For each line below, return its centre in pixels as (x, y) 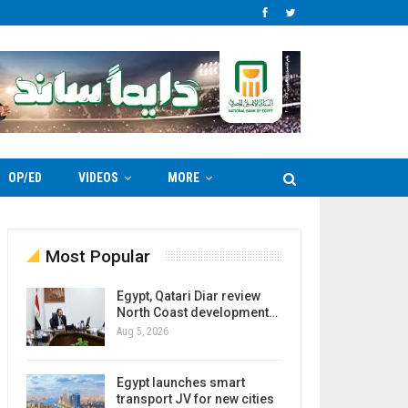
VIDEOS (98, 178)
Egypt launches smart (180, 382)
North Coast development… (197, 312)
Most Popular (97, 256)
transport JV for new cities (195, 398)
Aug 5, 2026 (142, 331)
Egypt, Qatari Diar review (188, 296)
